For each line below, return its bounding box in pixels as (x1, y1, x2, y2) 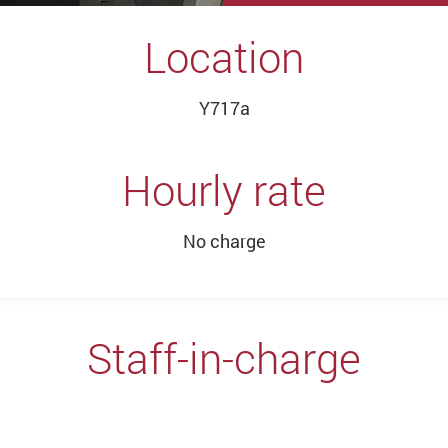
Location (144, 28, 304, 85)
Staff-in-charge (87, 329, 361, 386)
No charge (182, 228, 266, 253)
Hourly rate (122, 161, 326, 218)
